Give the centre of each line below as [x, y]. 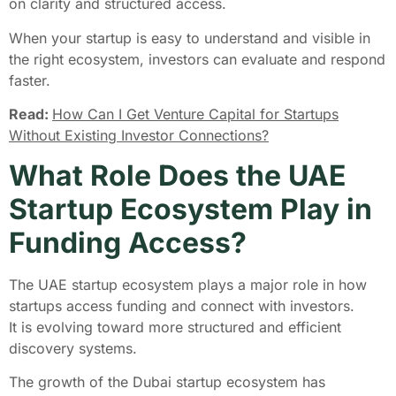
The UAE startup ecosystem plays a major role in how [188, 284]
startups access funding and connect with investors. [184, 305]
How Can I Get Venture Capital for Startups [195, 114]
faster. [32, 80]
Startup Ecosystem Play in [190, 209]
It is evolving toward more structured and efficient [175, 327]
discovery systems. [75, 348]
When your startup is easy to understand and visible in [190, 38]
